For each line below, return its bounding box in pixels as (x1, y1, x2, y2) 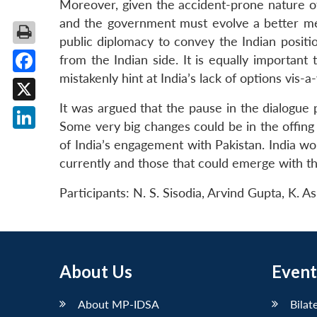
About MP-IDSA (78, 296, 159, 311)
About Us (59, 260, 132, 282)
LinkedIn (24, 132, 71, 147)
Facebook (24, 75, 78, 91)
